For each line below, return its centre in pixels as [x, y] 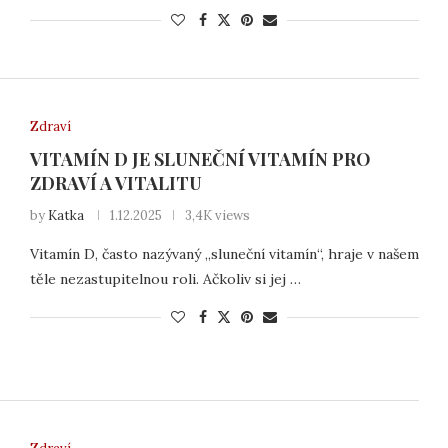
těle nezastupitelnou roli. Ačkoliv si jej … [165, 279]
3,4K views [217, 216]
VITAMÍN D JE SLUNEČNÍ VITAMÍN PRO [200, 159]
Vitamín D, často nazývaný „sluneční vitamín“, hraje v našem [224, 254]
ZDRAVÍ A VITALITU [115, 183]
